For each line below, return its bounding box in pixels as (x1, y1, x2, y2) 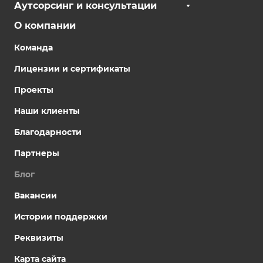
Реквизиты (14, 233, 63, 242)
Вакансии (14, 191, 57, 200)
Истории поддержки (14, 212, 107, 221)
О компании (14, 20, 76, 31)
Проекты (14, 85, 53, 95)
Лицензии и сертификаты (14, 64, 130, 73)
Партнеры (14, 149, 59, 158)
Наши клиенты (14, 106, 80, 116)
